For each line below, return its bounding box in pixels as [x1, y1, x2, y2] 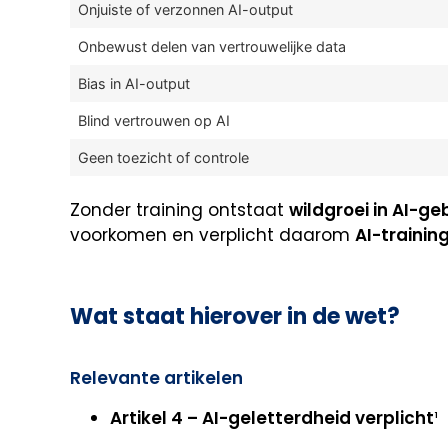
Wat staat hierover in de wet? [70, 301, 400, 333]
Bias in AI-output [78, 74, 190, 92]
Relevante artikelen [70, 366, 243, 391]
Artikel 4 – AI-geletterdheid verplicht [110, 406, 434, 431]
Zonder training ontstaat [70, 197, 289, 222]
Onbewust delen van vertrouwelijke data [78, 37, 346, 55]
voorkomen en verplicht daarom [70, 222, 355, 247]
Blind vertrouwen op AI [78, 111, 230, 129]
